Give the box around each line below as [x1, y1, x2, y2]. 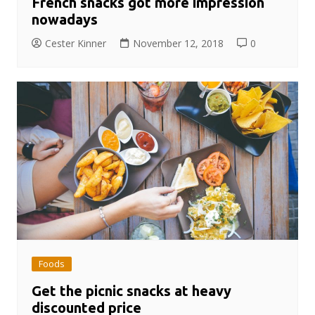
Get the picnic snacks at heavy [31, 282, 231, 299]
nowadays [31, 11, 98, 27]
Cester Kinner [44, 36, 106, 50]
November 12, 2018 [132, 36, 224, 50]
